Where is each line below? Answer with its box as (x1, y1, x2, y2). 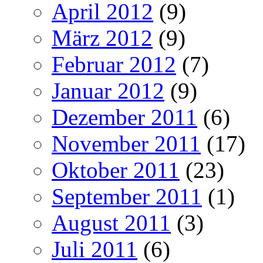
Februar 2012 (52, 51, 176, 77)
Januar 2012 (52, 77, 164, 103)
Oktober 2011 (52, 157, 180, 183)
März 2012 (52, 25, 153, 50)
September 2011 (52, 183, 202, 209)
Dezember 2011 (52, 104, 197, 130)
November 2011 (52, 130, 201, 156)
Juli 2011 (52, 236, 137, 262)
